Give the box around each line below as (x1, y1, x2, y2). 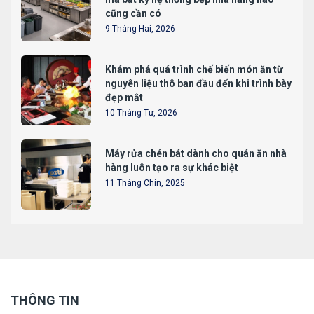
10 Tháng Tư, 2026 (105, 108, 177, 118)
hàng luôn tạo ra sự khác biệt (105, 162, 238, 174)
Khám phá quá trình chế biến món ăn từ (105, 64, 283, 76)
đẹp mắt (105, 92, 143, 104)
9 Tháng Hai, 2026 (105, 24, 175, 34)
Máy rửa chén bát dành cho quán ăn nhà (105, 148, 287, 160)
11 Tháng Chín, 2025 (105, 178, 185, 189)
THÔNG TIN (11, 293, 79, 308)
